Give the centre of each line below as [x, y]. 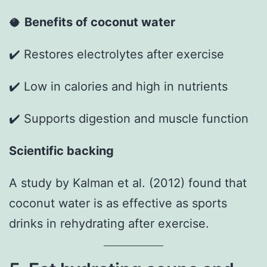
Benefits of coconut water [100, 22]
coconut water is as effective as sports [118, 203]
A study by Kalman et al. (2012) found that [128, 183]
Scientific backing [61, 150]
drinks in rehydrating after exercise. [109, 223]
